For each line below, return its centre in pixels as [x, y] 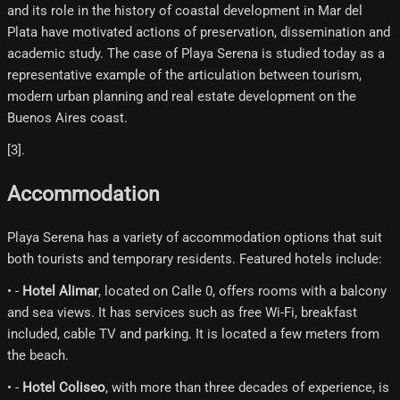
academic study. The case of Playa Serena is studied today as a [196, 54]
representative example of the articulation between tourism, [184, 75]
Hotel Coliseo [64, 387]
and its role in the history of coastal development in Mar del [185, 11]
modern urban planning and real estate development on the [182, 97]
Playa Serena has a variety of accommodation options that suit [195, 237]
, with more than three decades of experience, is [247, 387]
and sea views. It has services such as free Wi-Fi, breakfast [182, 312]
